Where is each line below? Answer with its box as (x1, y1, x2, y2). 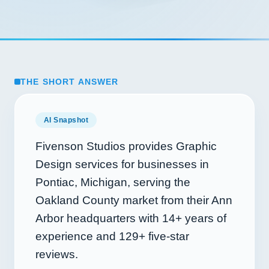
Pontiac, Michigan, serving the (35, 176, 190, 189)
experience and (35, 230, 119, 243)
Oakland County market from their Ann (35, 194, 232, 207)
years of (182, 212, 226, 225)
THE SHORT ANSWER (20, 77, 119, 86)
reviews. (35, 248, 78, 261)
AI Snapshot (44, 116, 89, 124)
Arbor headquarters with (35, 212, 162, 225)
